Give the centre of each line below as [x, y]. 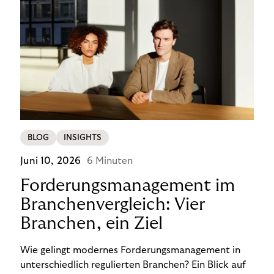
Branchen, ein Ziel [92, 224]
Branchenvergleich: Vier [113, 205]
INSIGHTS [83, 138]
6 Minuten [110, 161]
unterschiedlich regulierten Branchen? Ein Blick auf [133, 265]
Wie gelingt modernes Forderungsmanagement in [131, 250]
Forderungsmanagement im [128, 186]
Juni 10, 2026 [51, 161]
